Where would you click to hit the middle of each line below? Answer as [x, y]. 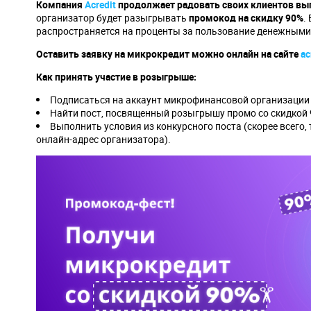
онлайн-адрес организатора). [103, 139]
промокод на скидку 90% [246, 18]
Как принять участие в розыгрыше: [116, 77]
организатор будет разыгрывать [112, 18]
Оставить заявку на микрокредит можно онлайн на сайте [168, 54]
